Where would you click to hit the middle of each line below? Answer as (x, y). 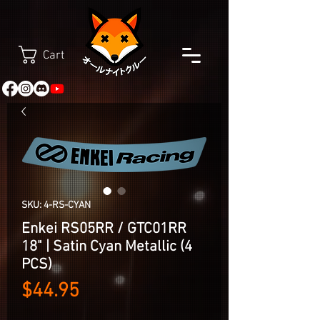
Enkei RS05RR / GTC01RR (104, 229)
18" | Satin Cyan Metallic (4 (107, 247)
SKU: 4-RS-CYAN (56, 205)
